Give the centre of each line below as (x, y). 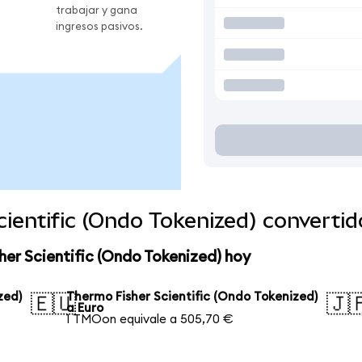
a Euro (85, 308)
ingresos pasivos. (99, 26)
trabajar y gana (97, 10)
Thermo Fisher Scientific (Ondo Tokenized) (192, 297)
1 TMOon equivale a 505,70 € (150, 319)
